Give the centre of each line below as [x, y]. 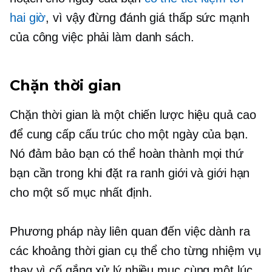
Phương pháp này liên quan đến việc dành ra [130, 232]
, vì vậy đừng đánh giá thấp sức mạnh [148, 18]
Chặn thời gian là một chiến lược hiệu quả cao [133, 115]
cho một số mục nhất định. [81, 193]
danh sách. [163, 37]
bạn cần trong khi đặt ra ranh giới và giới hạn [130, 173]
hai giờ [28, 18]
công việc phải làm [82, 37]
